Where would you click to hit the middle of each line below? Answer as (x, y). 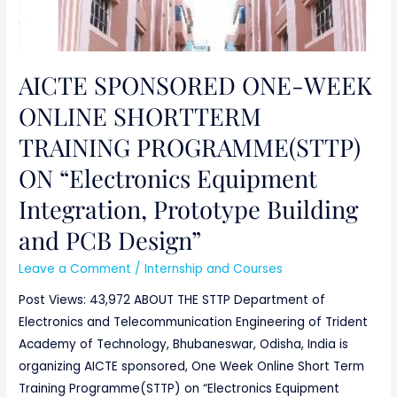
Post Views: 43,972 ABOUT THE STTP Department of (172, 300)
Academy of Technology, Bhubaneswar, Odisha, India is (184, 345)
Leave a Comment (75, 269)
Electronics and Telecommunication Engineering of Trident (194, 323)
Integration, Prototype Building (189, 209)
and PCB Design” (110, 240)
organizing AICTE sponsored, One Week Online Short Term (192, 367)
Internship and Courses (214, 269)
